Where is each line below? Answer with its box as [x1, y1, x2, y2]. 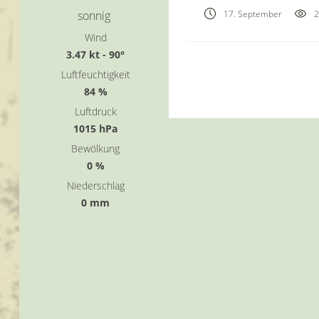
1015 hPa [73, 122, 117, 135]
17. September [224, 8, 282, 20]
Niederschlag [66, 179, 125, 192]
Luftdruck [74, 105, 117, 118]
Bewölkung [71, 142, 120, 155]
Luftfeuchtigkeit [61, 68, 130, 81]
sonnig [78, 8, 110, 23]
